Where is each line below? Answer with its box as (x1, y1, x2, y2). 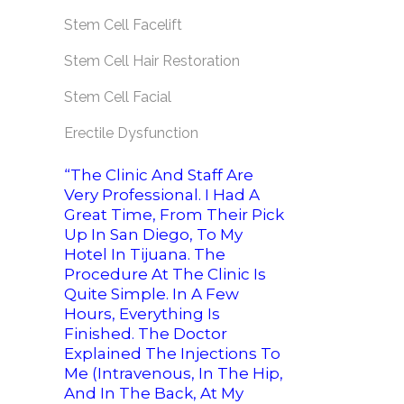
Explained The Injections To (64, 344, 280, 363)
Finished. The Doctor (64, 325, 227, 343)
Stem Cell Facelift (64, 16, 182, 33)
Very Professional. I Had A (64, 186, 260, 204)
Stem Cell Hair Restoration (64, 52, 240, 69)
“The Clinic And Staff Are (64, 166, 253, 184)
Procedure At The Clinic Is (64, 265, 266, 283)
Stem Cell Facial (64, 88, 171, 106)
